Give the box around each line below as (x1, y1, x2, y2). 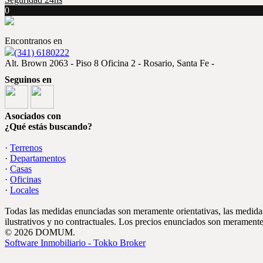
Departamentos (10, 153, 66, 163)
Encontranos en (5, 36, 62, 46)
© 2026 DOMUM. (5, 227, 75, 237)
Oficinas (10, 174, 41, 184)
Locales (10, 185, 39, 195)
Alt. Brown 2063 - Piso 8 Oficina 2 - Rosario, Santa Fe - (5, 58, 214, 68)
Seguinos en (5, 75, 52, 85)
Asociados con (5, 111, 61, 121)
